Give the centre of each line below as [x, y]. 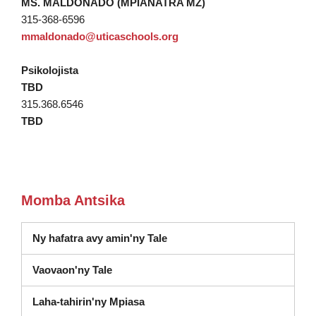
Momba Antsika [73, 200]
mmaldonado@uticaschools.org [100, 36]
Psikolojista [50, 70]
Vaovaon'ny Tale [72, 270]
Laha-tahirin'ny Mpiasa [89, 302]
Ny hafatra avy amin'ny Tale [100, 238]
